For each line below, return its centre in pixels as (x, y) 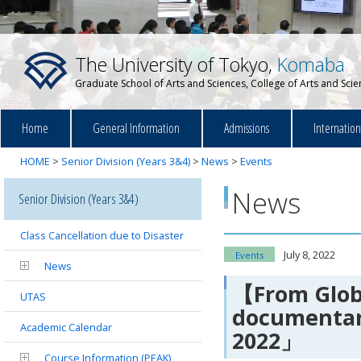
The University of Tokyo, (176, 64)
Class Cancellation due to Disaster (102, 235)
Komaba (311, 64)
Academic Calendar (66, 327)
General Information (137, 128)
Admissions (247, 128)
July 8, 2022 (309, 255)
